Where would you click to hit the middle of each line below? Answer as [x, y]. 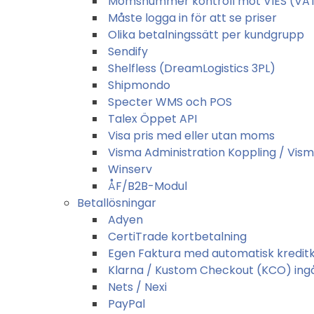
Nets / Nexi [137, 287]
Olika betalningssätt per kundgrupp [206, 34]
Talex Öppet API [152, 118]
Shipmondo [139, 85]
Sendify [128, 51]
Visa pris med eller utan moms [191, 135]
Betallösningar [117, 203]
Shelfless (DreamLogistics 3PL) [192, 68]
